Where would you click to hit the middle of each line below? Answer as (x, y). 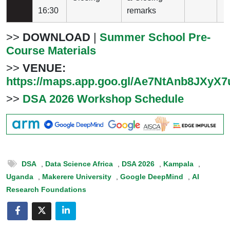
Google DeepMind (152, 176)
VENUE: (44, 68)
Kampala (178, 164)
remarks (141, 11)
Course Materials (51, 51)
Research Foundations (46, 189)
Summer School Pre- (155, 37)
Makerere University (77, 176)
